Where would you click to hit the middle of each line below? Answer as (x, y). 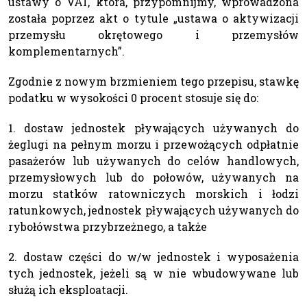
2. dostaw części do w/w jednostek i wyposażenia (153, 256)
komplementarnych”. (66, 51)
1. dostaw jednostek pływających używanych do (153, 127)
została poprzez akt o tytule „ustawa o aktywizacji (153, 18)
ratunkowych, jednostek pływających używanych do (153, 210)
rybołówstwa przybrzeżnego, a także (108, 226)
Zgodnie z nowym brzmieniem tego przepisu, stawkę (153, 81)
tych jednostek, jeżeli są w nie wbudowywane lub (153, 273)
